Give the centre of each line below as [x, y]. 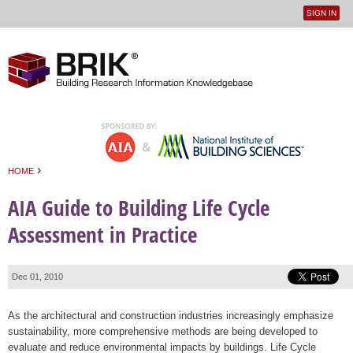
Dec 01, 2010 [37, 276]
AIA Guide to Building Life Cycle [139, 208]
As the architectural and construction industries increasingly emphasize [171, 315]
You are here [45, 185]
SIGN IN [322, 13]
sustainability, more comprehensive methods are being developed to [163, 331]
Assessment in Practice [102, 235]
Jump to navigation [176, 37]
